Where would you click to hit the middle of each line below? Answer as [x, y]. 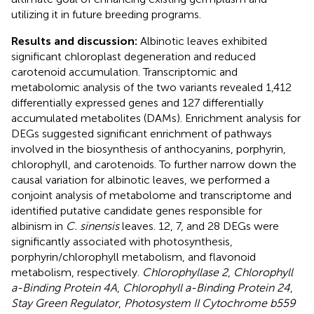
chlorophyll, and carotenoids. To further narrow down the [154, 164]
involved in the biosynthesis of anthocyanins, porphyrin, [149, 149]
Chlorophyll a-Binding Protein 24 [206, 287]
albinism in [39, 226]
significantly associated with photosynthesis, [122, 241]
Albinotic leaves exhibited [202, 41]
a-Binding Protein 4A [64, 287]
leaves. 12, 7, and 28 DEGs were [199, 226]
